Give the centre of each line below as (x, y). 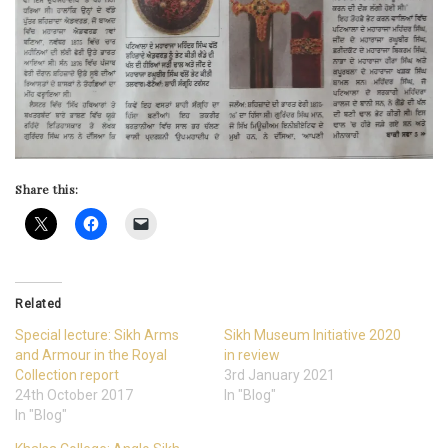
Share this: (47, 188)
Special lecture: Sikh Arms (97, 334)
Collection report (67, 374)
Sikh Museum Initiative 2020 (312, 334)
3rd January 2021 (279, 374)
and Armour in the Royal (91, 354)
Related (38, 303)
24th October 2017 (74, 394)
